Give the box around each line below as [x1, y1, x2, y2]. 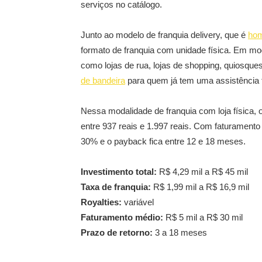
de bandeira [81, 75, 125, 85]
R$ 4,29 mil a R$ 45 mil [157, 167, 248, 177]
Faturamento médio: [81, 212, 163, 222]
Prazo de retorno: [81, 227, 153, 237]
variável [122, 197, 154, 207]
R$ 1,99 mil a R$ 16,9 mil [151, 182, 249, 192]
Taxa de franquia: [81, 182, 151, 192]
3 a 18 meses [153, 227, 207, 237]
